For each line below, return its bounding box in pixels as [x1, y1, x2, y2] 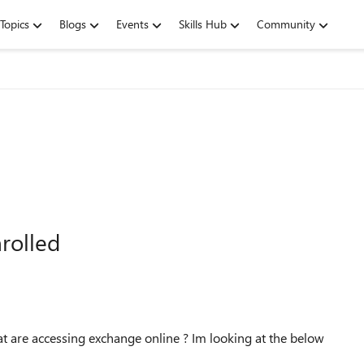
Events [116, 16, 149, 32]
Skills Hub [179, 16, 227, 32]
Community [257, 16, 315, 32]
